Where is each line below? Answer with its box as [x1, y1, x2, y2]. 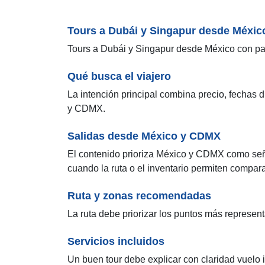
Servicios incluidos [67, 235, 164, 247]
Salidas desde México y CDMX [67, 130, 221, 142]
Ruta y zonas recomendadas [67, 189, 211, 202]
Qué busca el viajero [67, 70, 171, 82]
